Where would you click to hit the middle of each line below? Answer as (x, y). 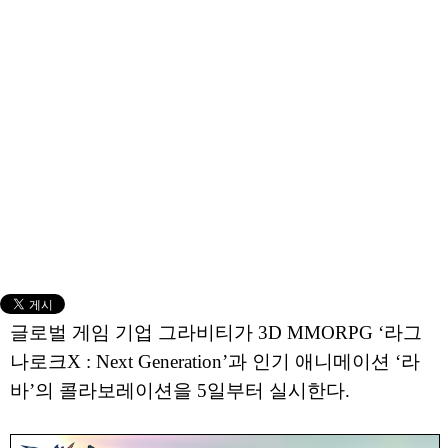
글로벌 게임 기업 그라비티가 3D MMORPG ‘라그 (216, 332)
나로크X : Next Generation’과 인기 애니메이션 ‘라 (215, 361)
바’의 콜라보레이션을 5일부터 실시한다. (180, 390)
